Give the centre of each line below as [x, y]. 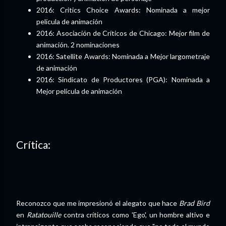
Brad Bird [195, 203]
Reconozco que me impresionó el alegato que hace [98, 203]
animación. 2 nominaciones [79, 44]
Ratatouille [44, 214]
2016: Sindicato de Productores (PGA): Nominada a [123, 79]
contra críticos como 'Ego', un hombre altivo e [135, 214]
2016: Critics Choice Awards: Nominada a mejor [123, 10]
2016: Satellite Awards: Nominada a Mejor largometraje [123, 56]
